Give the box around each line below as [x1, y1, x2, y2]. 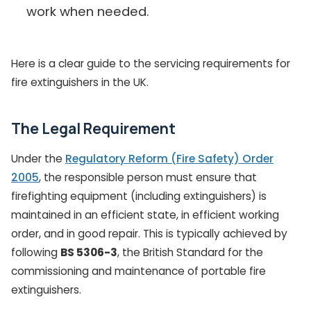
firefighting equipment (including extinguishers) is [11, 188, 267, 203]
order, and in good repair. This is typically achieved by [11, 226, 287, 241]
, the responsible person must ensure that [39, 169, 257, 185]
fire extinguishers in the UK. [11, 74, 149, 90]
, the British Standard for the [117, 244, 263, 260]
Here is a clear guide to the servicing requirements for [11, 56, 290, 71]
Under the [11, 151, 65, 166]
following [11, 244, 60, 260]
